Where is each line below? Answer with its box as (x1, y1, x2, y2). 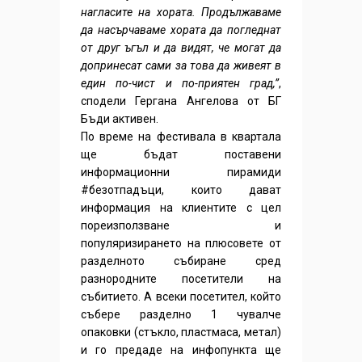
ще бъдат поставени (81, 147, 281, 161)
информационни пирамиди (81, 165, 281, 179)
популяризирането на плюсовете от (81, 236, 281, 250)
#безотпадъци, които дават (81, 183, 281, 196)
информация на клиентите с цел (81, 200, 281, 214)
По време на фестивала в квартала (81, 129, 281, 143)
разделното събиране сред (81, 254, 281, 267)
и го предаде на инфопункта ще (81, 343, 281, 356)
